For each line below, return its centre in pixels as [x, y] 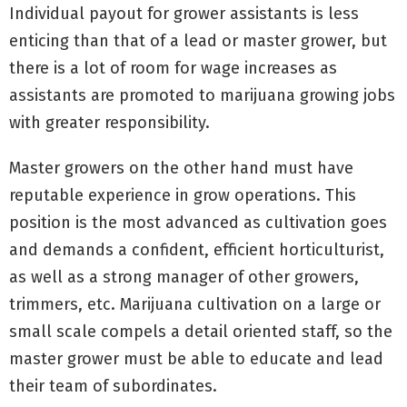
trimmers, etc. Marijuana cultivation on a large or [195, 304]
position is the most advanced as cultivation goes [198, 222]
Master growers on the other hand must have [181, 168]
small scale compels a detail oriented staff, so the [201, 331]
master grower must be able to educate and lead [196, 358]
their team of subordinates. [113, 386]
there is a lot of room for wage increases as [173, 68]
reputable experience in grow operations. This [183, 195]
